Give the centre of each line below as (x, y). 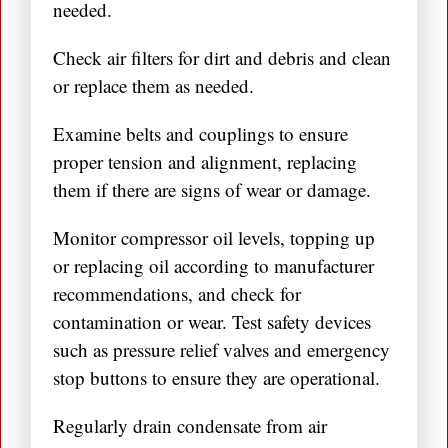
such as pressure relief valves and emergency (221, 350)
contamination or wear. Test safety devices (212, 322)
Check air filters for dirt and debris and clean (222, 58)
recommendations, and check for (177, 294)
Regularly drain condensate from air (190, 426)
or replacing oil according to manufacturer (213, 266)
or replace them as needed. (153, 86)
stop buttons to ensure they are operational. (216, 378)
